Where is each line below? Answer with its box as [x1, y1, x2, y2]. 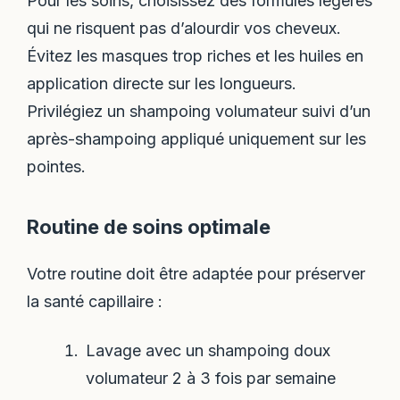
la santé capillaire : [27, 292, 163, 312]
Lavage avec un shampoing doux [85, 340, 330, 360]
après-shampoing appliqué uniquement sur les [27, 129, 367, 149]
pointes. [27, 157, 87, 177]
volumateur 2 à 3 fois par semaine [85, 368, 336, 387]
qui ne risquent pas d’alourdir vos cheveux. [27, 19, 342, 38]
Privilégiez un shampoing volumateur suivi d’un [27, 102, 371, 121]
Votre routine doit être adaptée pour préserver [27, 264, 366, 284]
